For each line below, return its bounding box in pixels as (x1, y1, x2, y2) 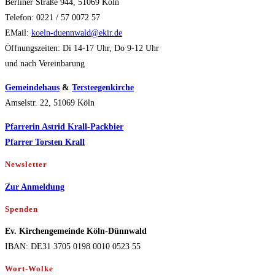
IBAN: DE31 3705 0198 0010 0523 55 (5, 242, 141, 252)
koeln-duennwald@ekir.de (31, 28, 122, 38)
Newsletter (5, 160, 47, 169)
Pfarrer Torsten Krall (5, 137, 85, 147)
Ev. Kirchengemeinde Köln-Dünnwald (5, 227, 147, 236)
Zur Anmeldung (5, 182, 64, 192)
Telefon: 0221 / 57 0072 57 (5, 13, 100, 23)
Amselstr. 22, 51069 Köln (5, 98, 95, 108)
